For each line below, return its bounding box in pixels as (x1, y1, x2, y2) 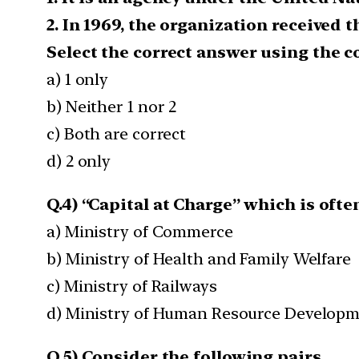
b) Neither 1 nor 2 (46, 96, 177, 116)
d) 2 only (46, 151, 111, 171)
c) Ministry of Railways (46, 276, 217, 296)
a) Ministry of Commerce (46, 221, 233, 241)
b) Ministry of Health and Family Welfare (46, 248, 351, 268)
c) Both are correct (46, 123, 187, 143)
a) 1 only (46, 69, 109, 89)
